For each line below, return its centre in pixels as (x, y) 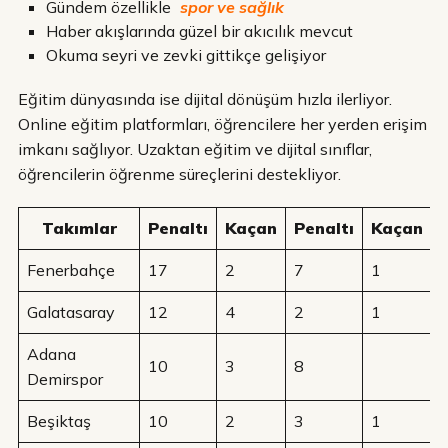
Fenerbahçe (71, 269)
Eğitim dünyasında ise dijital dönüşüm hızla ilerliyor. (205, 98)
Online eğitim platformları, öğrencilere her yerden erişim (222, 123)
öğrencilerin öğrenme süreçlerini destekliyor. (179, 173)
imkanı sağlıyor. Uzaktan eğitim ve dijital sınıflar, (195, 148)
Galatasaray (71, 311)
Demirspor (65, 378)
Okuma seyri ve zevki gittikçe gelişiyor (186, 54)
